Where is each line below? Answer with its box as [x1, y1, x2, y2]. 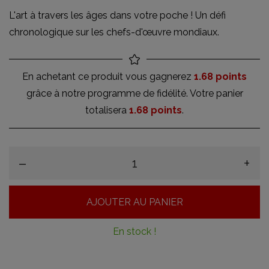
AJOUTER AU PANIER [86, 196, 183, 208]
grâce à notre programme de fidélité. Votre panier [26, 88, 243, 99]
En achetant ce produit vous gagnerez [22, 71, 194, 82]
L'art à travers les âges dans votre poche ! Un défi [9, 10, 226, 21]
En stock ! [113, 226, 156, 237]
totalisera [85, 104, 129, 116]
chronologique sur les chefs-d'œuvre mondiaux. [9, 26, 219, 38]
